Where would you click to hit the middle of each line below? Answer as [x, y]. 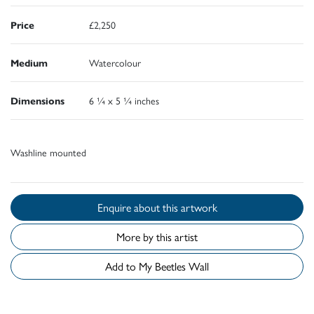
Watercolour [115, 63]
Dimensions [37, 101]
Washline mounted [48, 152]
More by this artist [157, 237]
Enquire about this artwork [190, 207]
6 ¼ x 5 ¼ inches [124, 101]
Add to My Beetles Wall [182, 266]
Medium [29, 63]
